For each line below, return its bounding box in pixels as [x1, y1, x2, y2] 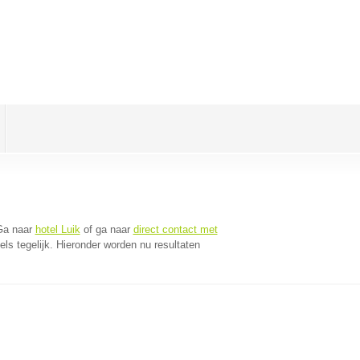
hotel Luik [35, 223, 80, 235]
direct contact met [133, 223, 218, 235]
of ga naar [80, 223, 133, 235]
